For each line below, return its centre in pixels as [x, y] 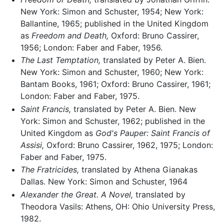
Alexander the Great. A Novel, [76, 194]
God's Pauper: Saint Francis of [152, 133]
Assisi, [32, 145]
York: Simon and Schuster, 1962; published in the [112, 121]
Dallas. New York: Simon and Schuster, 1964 [104, 182]
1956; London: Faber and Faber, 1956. [91, 47]
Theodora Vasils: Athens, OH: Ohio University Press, [117, 206]
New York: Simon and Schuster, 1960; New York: [112, 72]
